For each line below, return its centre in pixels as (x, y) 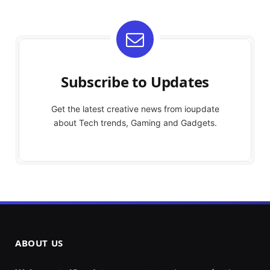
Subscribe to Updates (135, 82)
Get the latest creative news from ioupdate (135, 109)
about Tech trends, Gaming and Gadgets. (135, 123)
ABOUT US (39, 243)
